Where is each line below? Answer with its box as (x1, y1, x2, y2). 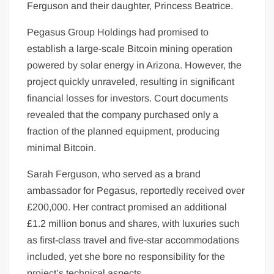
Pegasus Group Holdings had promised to (27, 27, 209, 38)
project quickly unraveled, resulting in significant (27, 76, 235, 87)
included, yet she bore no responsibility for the (27, 251, 226, 262)
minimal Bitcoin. (27, 143, 97, 154)
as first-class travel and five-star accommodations (27, 235, 240, 246)
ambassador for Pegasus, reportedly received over (27, 185, 245, 196)
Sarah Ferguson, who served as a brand (27, 169, 201, 180)
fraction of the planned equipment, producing (27, 126, 220, 137)
